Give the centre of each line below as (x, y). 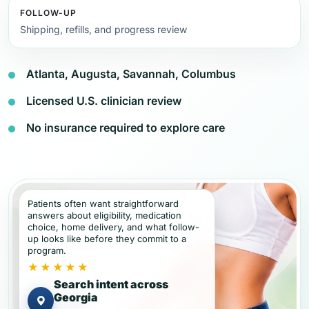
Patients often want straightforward (103, 203)
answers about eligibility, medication (104, 215)
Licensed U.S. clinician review (104, 101)
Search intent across (111, 284)
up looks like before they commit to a (107, 239)
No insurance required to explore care (126, 128)
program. (47, 250)
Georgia (76, 297)
